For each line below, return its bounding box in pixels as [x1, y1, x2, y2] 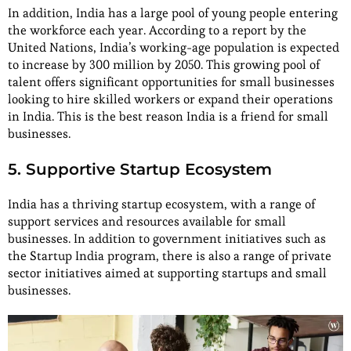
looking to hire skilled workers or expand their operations [8, 91, 333, 108]
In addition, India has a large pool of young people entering [8, 5, 338, 22]
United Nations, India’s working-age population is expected [8, 39, 339, 56]
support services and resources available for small [8, 213, 286, 230]
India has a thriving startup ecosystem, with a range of [8, 196, 315, 213]
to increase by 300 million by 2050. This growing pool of [8, 56, 320, 74]
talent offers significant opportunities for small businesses [8, 74, 335, 91]
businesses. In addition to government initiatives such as [8, 230, 326, 248]
